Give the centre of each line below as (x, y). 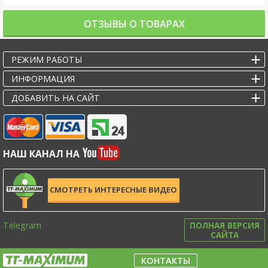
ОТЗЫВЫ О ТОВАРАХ (134, 24)
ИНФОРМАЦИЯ (43, 78)
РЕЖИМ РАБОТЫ (46, 59)
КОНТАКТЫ (165, 260)
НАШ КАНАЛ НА (42, 154)
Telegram (22, 225)
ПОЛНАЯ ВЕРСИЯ (225, 225)
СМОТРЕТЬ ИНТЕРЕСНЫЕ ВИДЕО (114, 190)
